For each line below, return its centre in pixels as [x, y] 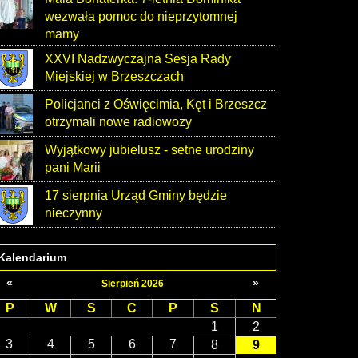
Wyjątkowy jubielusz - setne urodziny [149, 150]
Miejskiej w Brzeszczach [114, 76]
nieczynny [74, 213]
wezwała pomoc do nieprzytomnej [141, 16]
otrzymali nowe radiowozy [118, 122]
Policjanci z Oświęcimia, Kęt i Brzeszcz [156, 104]
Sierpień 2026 [132, 284]
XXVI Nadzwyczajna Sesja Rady [138, 59]
